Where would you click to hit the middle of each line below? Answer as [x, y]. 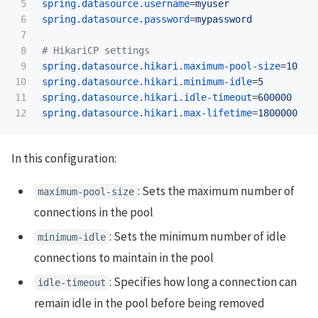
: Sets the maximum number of [216, 191]
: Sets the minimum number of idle [198, 236]
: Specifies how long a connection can [203, 281]
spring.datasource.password [116, 20]
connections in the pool [94, 212]
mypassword [224, 20]
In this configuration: [64, 158]
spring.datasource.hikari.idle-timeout [147, 98]
